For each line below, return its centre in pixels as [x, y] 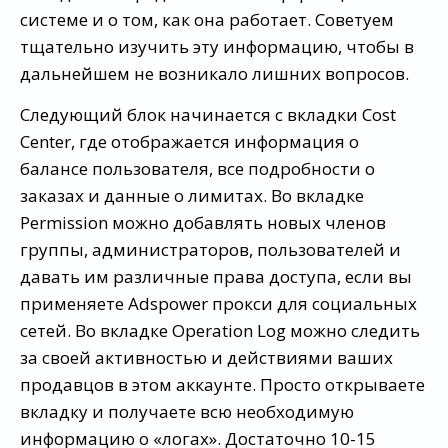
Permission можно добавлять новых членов [203, 222]
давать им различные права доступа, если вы [216, 276]
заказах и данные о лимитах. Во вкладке [192, 195]
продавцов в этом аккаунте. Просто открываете [222, 384]
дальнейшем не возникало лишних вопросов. [214, 73]
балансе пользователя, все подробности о [197, 168]
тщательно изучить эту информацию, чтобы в [217, 46]
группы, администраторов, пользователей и [210, 249]
